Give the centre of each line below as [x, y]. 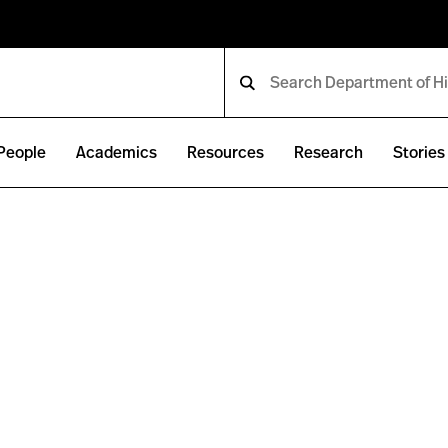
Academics [117, 152]
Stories [419, 152]
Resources [226, 152]
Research [329, 152]
